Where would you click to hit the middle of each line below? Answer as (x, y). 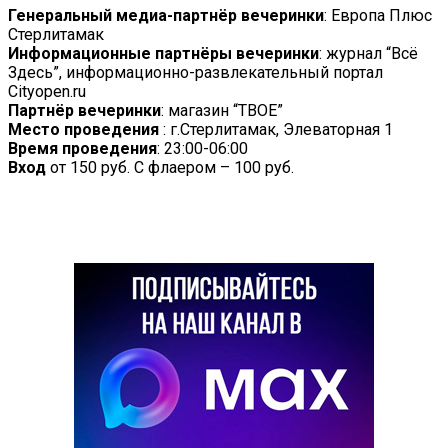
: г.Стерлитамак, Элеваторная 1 (276, 129)
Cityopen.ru (47, 91)
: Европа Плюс (378, 15)
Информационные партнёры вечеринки (163, 53)
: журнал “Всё (368, 53)
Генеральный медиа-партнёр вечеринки (166, 15)
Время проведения (82, 148)
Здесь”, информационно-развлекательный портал (195, 72)
